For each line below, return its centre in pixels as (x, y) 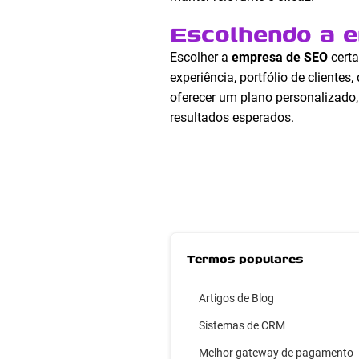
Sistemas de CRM (242, 325)
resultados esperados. (232, 117)
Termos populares (245, 258)
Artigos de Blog (236, 298)
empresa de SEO (280, 57)
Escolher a (201, 57)
